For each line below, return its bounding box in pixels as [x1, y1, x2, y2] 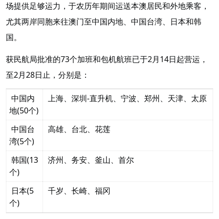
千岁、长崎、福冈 [46, 185, 110, 196]
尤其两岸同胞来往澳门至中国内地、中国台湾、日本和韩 [6, 16, 201, 27]
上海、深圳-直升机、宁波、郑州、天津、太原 [46, 92, 207, 104]
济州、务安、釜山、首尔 [46, 154, 134, 165]
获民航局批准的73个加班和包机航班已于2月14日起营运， [6, 53, 208, 65]
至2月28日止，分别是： [6, 69, 89, 80]
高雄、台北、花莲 [46, 123, 110, 134]
